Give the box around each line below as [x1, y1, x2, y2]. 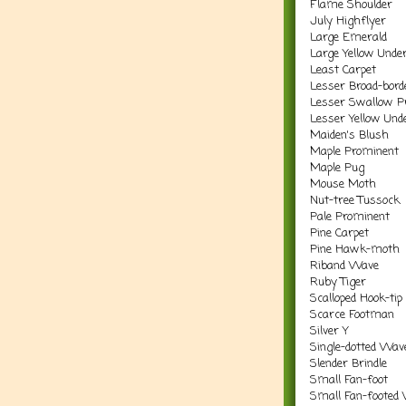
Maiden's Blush [310, 126, 389, 144]
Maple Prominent [310, 142, 399, 160]
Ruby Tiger [310, 273, 366, 291]
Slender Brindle [310, 354, 387, 372]
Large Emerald [310, 28, 387, 46]
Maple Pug [310, 159, 364, 177]
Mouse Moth [310, 175, 376, 193]
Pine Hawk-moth [310, 240, 400, 258]
